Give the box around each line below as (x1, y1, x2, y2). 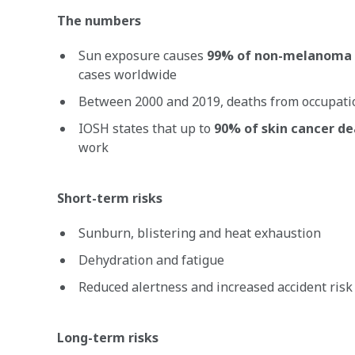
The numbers (57, 12, 141, 29)
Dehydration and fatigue (78, 251, 224, 269)
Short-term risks (57, 189, 162, 207)
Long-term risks (57, 329, 158, 346)
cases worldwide (78, 66, 177, 83)
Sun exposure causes (78, 47, 207, 64)
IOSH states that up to (78, 120, 214, 137)
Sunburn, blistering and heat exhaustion (78, 224, 321, 242)
